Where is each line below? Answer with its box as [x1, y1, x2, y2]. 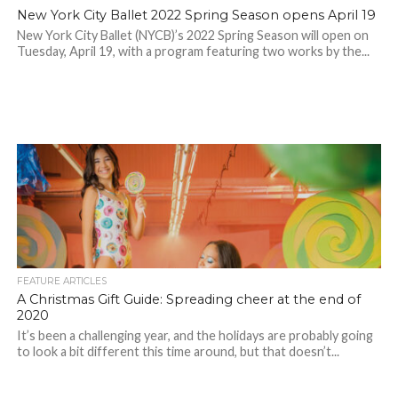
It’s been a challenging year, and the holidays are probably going [16, 328, 373, 344]
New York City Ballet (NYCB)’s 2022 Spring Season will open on [16, 28, 369, 44]
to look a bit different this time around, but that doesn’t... [16, 344, 339, 360]
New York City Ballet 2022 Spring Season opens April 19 [16, 7, 376, 24]
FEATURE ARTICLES [16, 275, 107, 288]
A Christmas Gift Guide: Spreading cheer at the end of [16, 291, 361, 308]
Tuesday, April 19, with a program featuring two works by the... [16, 44, 370, 60]
